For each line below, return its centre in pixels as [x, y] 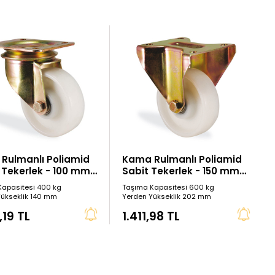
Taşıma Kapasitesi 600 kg [168, 188]
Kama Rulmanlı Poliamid [182, 160]
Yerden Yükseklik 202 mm [167, 197]
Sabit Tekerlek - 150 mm [181, 171]
